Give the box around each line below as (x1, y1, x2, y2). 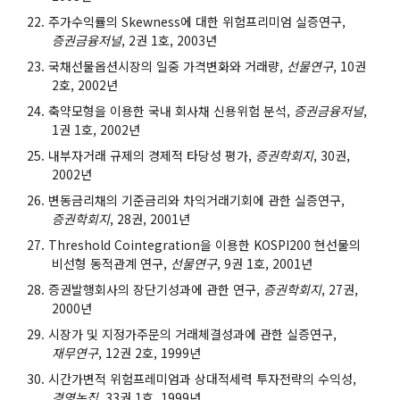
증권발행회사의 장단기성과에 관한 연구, (48, 279, 263, 298)
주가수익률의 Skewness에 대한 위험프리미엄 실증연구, (48, 12, 346, 30)
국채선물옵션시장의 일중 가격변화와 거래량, (48, 56, 287, 75)
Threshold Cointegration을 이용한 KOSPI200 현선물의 (48, 235, 361, 254)
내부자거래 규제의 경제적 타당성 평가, (48, 146, 255, 164)
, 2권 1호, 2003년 (121, 30, 217, 49)
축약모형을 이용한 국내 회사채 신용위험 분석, (48, 101, 294, 120)
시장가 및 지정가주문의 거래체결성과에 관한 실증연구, (48, 324, 337, 343)
